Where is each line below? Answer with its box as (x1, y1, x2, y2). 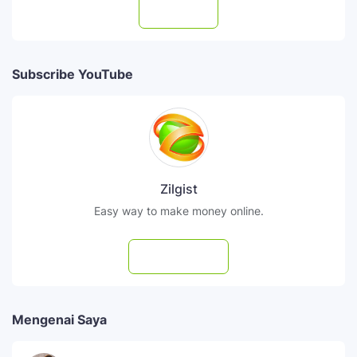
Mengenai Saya (12, 312, 107, 328)
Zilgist (159, 181, 198, 198)
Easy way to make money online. (93, 204, 264, 218)
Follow (174, 4, 206, 18)
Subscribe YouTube (12, 66, 133, 83)
